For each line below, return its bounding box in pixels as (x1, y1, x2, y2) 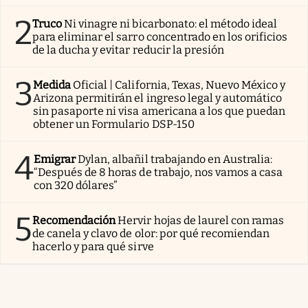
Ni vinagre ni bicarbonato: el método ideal (64, 17, 278, 31)
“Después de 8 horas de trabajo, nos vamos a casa (34, 166, 283, 179)
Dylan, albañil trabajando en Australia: (78, 153, 273, 166)
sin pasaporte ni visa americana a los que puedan (33, 104, 286, 118)
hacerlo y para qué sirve (32, 240, 154, 254)
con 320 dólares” (34, 179, 118, 192)
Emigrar (34, 153, 76, 166)
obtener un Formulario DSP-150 (33, 118, 195, 131)
